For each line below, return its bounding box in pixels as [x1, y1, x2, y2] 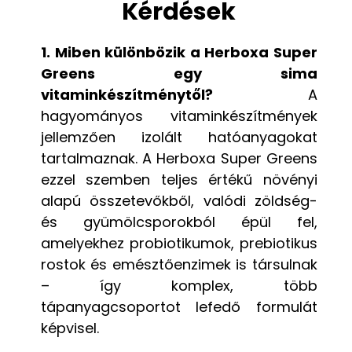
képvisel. [41, 317, 99, 338]
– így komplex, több [41, 275, 317, 295]
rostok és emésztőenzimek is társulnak [41, 254, 317, 274]
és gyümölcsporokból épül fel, [41, 211, 317, 232]
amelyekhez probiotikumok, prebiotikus [41, 233, 317, 253]
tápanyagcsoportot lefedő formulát [41, 296, 317, 317]
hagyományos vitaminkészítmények [41, 105, 317, 126]
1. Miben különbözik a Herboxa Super [41, 42, 317, 62]
